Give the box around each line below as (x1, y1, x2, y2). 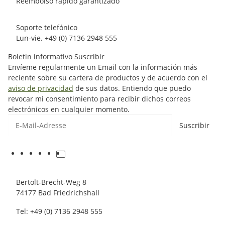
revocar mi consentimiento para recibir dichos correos (8, 94, 191, 103)
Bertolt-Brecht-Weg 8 (16, 177, 86, 187)
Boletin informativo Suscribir (8, 52, 104, 61)
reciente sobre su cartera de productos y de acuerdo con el (8, 73, 207, 82)
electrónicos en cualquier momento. (8, 104, 130, 114)
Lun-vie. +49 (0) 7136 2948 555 (16, 33, 117, 43)
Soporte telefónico (16, 23, 77, 32)
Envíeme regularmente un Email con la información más (8, 62, 197, 72)
